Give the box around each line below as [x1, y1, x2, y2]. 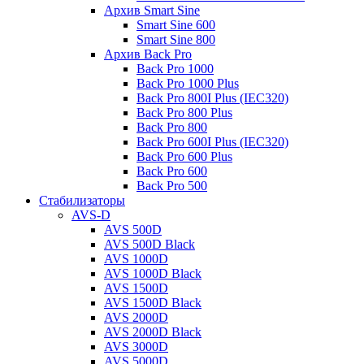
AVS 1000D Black [104, 266, 201, 281]
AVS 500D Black [104, 237, 195, 252]
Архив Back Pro [104, 47, 192, 62]
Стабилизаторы [39, 193, 125, 208]
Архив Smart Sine [104, 3, 200, 18]
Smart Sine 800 [136, 32, 215, 47]
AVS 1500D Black [104, 296, 201, 310]
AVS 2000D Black [104, 325, 201, 340]
